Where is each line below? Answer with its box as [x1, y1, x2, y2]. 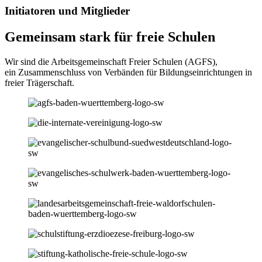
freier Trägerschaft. [5, 78, 74, 88]
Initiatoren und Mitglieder [5, 5, 130, 18]
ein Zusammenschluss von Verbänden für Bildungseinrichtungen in [5, 67, 252, 78]
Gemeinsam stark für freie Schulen [5, 29, 215, 45]
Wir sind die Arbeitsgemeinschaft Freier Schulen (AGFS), [5, 57, 218, 67]
